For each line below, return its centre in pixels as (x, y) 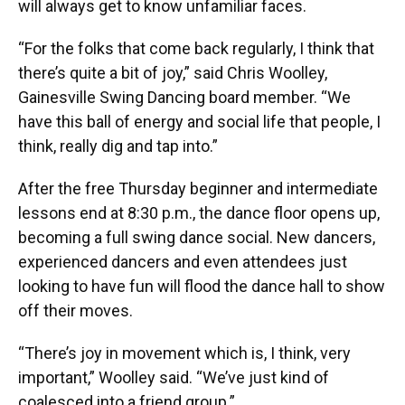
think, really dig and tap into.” (118, 146)
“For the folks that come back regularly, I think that (196, 48)
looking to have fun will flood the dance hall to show (202, 286)
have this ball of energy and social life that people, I (199, 121)
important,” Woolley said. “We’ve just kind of (174, 377)
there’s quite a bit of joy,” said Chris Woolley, (173, 72)
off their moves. (75, 310)
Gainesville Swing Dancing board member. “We (184, 97)
